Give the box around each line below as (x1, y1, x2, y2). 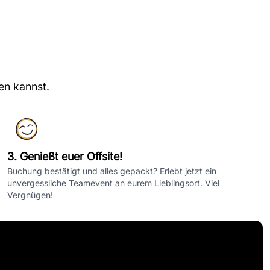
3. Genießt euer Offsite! (7, 150, 122, 163)
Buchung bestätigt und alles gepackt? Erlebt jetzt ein (7, 166, 216, 176)
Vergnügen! (7, 190, 53, 200)
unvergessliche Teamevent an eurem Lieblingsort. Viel (7, 178, 219, 188)
